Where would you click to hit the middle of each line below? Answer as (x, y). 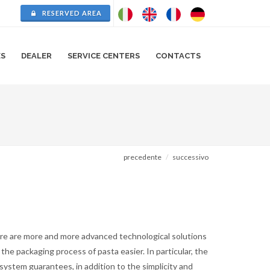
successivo (190, 157)
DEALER (36, 56)
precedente (143, 157)
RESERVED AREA (71, 13)
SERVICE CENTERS (104, 56)
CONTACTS (178, 56)
